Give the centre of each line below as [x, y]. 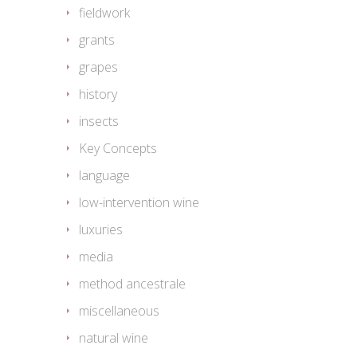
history [98, 94]
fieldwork [104, 13]
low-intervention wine [139, 203]
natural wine [114, 338]
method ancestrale [132, 284]
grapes [98, 67]
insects [99, 122]
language [104, 176]
